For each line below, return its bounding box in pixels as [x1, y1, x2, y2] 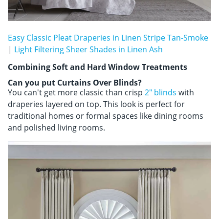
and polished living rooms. [8, 122, 105, 133]
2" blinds [145, 87, 176, 98]
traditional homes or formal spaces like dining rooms [8, 110, 203, 122]
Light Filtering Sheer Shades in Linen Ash [14, 44, 163, 55]
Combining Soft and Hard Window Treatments [8, 62, 187, 73]
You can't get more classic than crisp [8, 87, 145, 98]
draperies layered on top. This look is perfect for [8, 99, 185, 110]
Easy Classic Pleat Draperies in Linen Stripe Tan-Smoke [8, 32, 208, 44]
